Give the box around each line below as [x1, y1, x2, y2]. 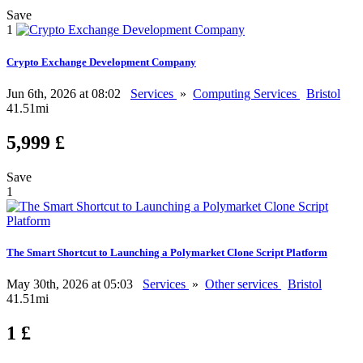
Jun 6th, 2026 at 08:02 [6, 86, 124, 100]
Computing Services [193, 86, 300, 100]
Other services [205, 276, 281, 291]
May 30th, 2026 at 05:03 [6, 276, 136, 291]
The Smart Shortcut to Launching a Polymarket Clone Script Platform [6, 246, 327, 258]
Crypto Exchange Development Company [6, 55, 196, 68]
